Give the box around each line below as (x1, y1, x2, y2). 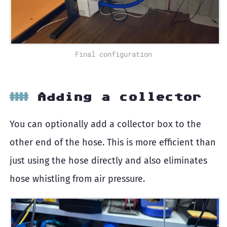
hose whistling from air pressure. (10, 173, 145, 184)
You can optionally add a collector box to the (10, 118, 201, 130)
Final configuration (75, 49, 152, 59)
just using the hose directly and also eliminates (10, 155, 207, 166)
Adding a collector (37, 90, 201, 102)
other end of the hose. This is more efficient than (10, 136, 216, 148)
